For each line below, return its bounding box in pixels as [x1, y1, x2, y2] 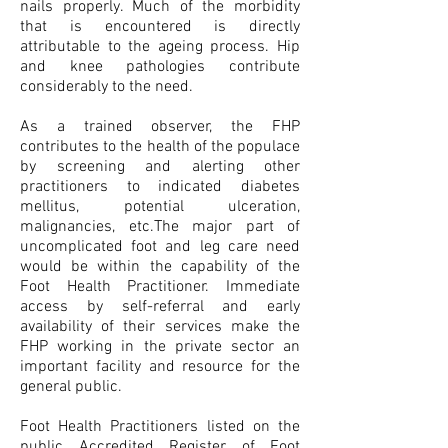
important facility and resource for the [20, 357, 300, 377]
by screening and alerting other [20, 157, 300, 177]
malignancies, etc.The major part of [20, 217, 300, 237]
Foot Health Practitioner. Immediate [20, 277, 300, 297]
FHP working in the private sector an [20, 337, 300, 357]
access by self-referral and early [20, 297, 300, 317]
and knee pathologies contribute [20, 57, 300, 77]
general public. [20, 377, 122, 397]
